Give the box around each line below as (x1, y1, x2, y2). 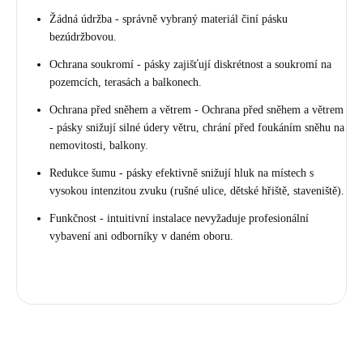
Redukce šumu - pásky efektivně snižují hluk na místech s (49, 166, 314, 179)
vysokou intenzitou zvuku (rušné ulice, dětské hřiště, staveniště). (49, 184, 344, 197)
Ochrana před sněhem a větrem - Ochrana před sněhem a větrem (49, 103, 344, 116)
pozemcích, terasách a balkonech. (49, 75, 202, 88)
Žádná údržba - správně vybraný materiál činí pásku (49, 12, 288, 25)
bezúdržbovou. (49, 30, 117, 43)
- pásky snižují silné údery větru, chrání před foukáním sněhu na (49, 121, 344, 134)
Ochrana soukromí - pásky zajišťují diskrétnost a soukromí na (49, 58, 331, 70)
